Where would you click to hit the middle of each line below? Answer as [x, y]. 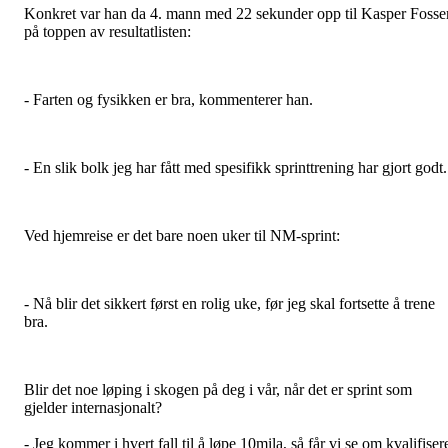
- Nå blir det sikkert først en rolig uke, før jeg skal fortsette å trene [229, 303]
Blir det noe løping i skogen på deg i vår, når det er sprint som [218, 389]
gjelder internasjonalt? [93, 407]
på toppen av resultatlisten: [107, 31]
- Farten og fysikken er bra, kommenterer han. [168, 99]
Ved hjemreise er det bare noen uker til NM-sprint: [182, 235]
